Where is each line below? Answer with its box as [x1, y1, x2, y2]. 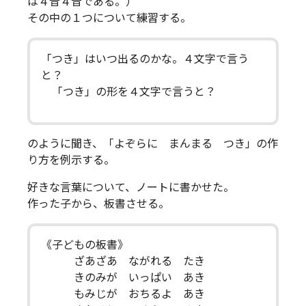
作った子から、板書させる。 [27, 197, 169, 210]
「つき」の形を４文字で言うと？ [41, 85, 216, 98]
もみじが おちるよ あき [41, 287, 205, 301]
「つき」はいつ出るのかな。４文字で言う [41, 52, 249, 66]
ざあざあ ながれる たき [41, 254, 205, 268]
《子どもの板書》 [41, 238, 128, 251]
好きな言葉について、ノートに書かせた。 [27, 180, 234, 194]
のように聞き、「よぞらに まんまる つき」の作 [27, 137, 278, 150]
